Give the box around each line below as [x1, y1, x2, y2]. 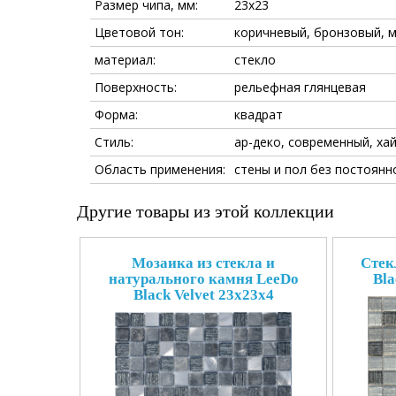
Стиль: [95, 133, 133, 150]
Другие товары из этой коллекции [77, 202, 334, 221]
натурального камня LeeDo [108, 270, 299, 287]
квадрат [234, 106, 283, 123]
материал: [95, 51, 156, 68]
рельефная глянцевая [234, 79, 366, 95]
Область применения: [95, 161, 225, 178]
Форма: [95, 106, 138, 123]
